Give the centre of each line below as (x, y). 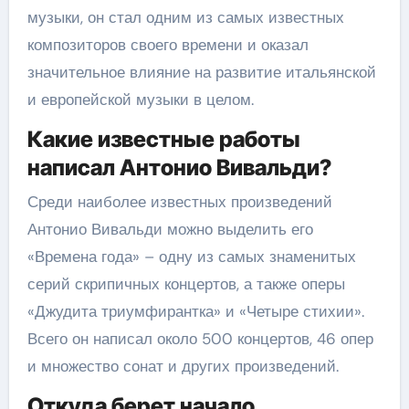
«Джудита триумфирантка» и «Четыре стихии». (195, 311)
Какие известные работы (163, 139)
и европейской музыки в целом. (140, 100)
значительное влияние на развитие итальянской (201, 72)
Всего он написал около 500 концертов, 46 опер (200, 338)
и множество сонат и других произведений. (183, 366)
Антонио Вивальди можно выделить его (170, 229)
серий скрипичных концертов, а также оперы (186, 283)
